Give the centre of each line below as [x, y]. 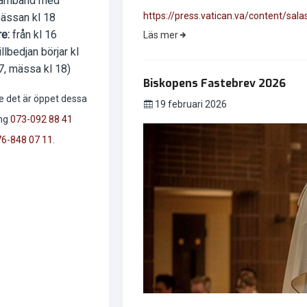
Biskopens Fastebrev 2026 [214, 83]
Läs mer [160, 35]
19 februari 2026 [189, 104]
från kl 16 [33, 34]
